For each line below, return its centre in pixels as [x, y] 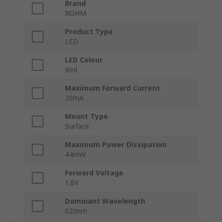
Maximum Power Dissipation [116, 145]
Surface [77, 126]
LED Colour [84, 60]
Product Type [89, 32]
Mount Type [86, 116]
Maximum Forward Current [112, 88]
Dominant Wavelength [105, 201]
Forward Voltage [94, 173]
